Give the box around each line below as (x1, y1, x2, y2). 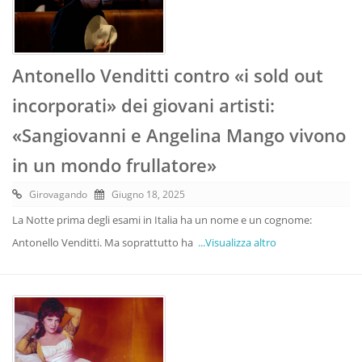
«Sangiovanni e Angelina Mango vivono (12, 122, 346, 147)
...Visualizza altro (198, 234, 276, 250)
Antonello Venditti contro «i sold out (12, 62, 323, 87)
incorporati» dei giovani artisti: (12, 92, 275, 117)
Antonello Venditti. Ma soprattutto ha (12, 234, 198, 250)
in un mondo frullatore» (12, 152, 217, 177)
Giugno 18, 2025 (112, 187, 185, 201)
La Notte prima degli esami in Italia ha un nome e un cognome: (12, 212, 312, 227)
